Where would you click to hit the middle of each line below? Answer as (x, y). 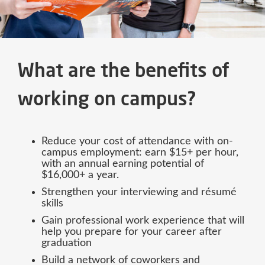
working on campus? (109, 100)
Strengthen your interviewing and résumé (139, 192)
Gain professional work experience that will (143, 220)
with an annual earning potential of (123, 164)
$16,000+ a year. (80, 175)
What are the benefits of (124, 72)
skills (52, 203)
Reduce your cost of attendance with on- (137, 141)
